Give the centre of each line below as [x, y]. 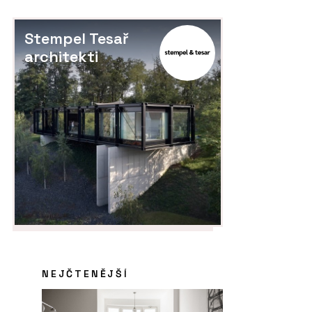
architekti [61, 57]
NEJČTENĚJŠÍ [85, 273]
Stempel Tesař [77, 39]
